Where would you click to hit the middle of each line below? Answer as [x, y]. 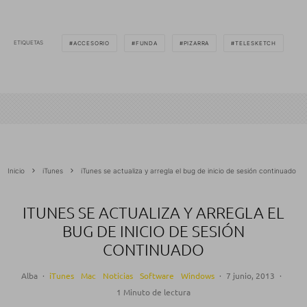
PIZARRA [196, 43]
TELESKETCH [256, 43]
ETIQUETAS [28, 43]
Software [157, 275]
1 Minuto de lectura [153, 292]
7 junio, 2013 [250, 275]
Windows [197, 275]
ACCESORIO [91, 43]
